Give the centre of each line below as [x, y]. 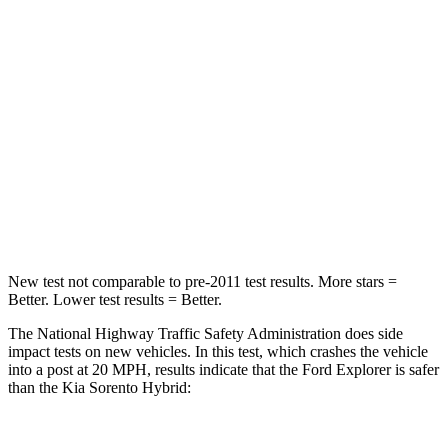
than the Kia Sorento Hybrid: [99, 387]
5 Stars [235, 78]
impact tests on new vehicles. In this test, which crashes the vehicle [218, 351]
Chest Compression [127, 170]
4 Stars [331, 78]
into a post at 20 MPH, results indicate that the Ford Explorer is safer [223, 369]
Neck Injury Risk [127, 216]
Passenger [287, 32]
